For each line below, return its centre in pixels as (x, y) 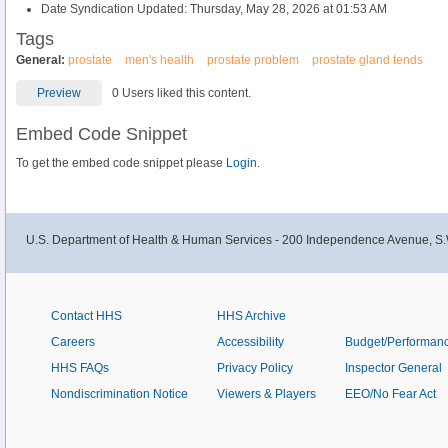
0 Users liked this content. (178, 93)
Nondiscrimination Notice (119, 394)
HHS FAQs (80, 368)
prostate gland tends (367, 60)
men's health (159, 60)
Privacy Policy (255, 368)
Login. (243, 163)
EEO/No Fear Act (390, 394)
